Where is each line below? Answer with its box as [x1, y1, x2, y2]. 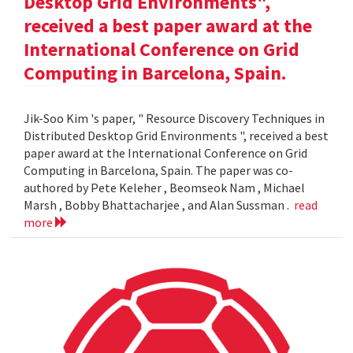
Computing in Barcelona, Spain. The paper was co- [24, 162, 293, 179]
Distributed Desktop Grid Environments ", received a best [24, 128, 329, 144]
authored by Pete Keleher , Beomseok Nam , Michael [24, 180, 305, 196]
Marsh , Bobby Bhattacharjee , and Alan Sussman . [24, 197, 294, 214]
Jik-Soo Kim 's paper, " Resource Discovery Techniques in [24, 110, 325, 127]
